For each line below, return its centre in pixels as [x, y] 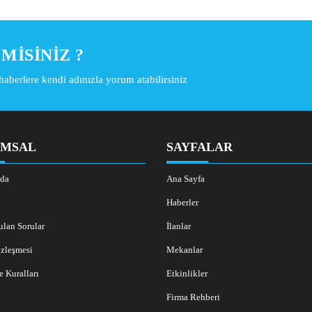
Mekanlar [185, 250]
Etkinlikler [187, 274]
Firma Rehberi [193, 297]
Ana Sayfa [186, 179]
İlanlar [179, 226]
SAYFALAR [200, 147]
